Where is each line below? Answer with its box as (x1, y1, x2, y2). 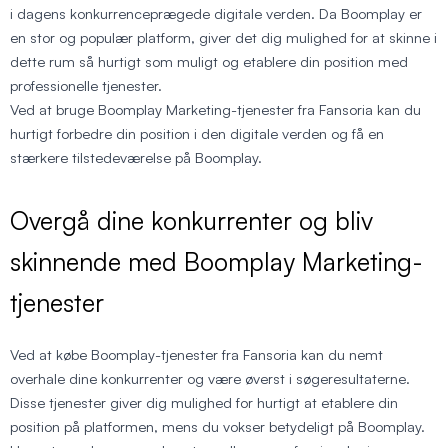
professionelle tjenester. (10, 75, 162, 95)
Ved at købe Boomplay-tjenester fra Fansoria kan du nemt (10, 344, 383, 364)
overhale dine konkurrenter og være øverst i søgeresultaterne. (10, 368, 410, 388)
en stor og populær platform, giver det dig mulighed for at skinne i (10, 27, 437, 47)
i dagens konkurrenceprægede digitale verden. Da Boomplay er (10, 3, 422, 23)
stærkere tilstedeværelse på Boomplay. (10, 147, 262, 167)
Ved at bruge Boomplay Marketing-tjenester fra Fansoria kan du (10, 99, 421, 119)
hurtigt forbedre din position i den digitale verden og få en (10, 123, 384, 143)
